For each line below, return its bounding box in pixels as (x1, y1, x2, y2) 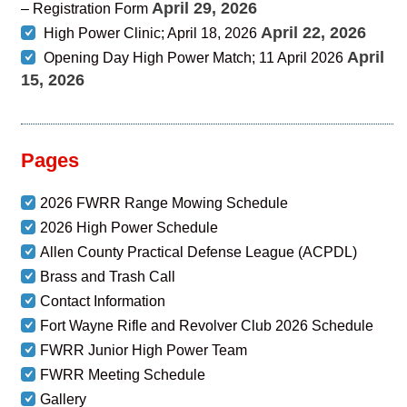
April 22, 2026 (261, 24, 367, 42)
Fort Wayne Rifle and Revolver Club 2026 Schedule (40, 318, 374, 333)
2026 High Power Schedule (40, 220, 219, 235)
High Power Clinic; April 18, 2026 (44, 25, 258, 41)
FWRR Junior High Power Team (40, 342, 248, 358)
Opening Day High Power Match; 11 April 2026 (44, 50, 344, 65)
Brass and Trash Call (40, 269, 176, 284)
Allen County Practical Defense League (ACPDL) (40, 244, 358, 260)
